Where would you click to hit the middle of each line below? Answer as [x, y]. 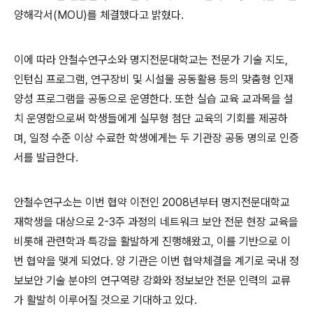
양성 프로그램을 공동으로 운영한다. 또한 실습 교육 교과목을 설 [154, 99]
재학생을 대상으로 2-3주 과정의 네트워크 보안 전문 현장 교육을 [156, 221]
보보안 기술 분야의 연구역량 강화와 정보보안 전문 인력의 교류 [152, 280]
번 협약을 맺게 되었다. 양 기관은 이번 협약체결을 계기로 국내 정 [156, 261]
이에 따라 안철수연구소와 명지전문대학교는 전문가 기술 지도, [151, 59]
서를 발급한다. [46, 157]
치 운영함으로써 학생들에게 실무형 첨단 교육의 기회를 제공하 [151, 118]
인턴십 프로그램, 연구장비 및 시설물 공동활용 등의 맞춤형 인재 [154, 79]
